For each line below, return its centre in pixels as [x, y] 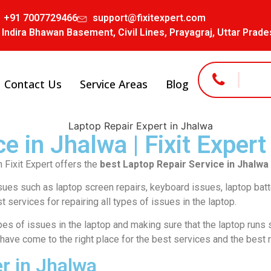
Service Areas [114, 84]
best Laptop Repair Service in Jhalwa [183, 164]
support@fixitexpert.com [149, 18]
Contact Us [33, 84]
